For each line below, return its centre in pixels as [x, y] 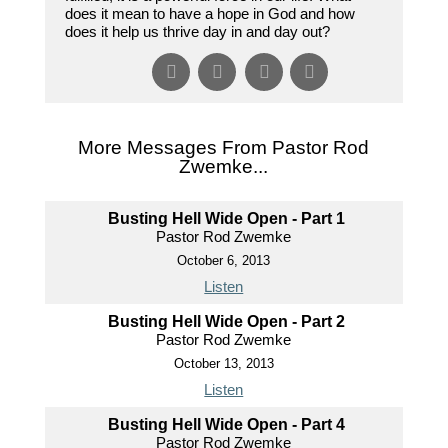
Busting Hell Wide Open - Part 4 [226, 425]
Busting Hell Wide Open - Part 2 [226, 322]
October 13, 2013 [223, 364]
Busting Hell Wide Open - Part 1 [226, 219]
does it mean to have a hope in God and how [209, 14]
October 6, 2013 [224, 261]
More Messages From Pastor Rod [224, 148]
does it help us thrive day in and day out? [197, 32]
